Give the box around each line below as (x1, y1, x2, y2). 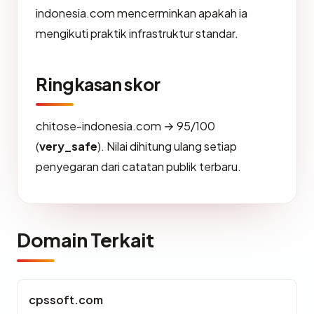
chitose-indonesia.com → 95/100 (36, 118, 215, 133)
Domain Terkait (17, 228, 154, 252)
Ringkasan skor (36, 73, 161, 95)
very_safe (39, 139, 97, 153)
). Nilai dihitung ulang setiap (97, 139, 237, 153)
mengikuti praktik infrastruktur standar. (36, 26, 238, 41)
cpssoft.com (29, 292, 103, 307)
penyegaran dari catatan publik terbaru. (36, 159, 241, 174)
